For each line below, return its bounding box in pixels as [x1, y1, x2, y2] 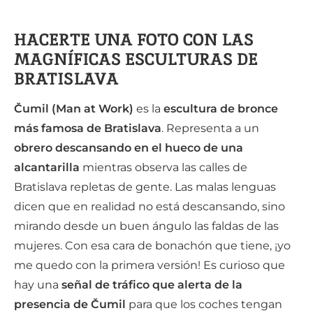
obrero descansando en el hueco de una [14, 141, 243, 154]
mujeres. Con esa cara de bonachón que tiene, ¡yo [14, 239, 291, 252]
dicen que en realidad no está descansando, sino [14, 200, 285, 213]
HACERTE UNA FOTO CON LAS [14, 29, 254, 50]
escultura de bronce [163, 102, 278, 115]
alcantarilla [14, 161, 80, 174]
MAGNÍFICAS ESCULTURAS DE [14, 48, 258, 70]
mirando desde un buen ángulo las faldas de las [14, 219, 279, 233]
